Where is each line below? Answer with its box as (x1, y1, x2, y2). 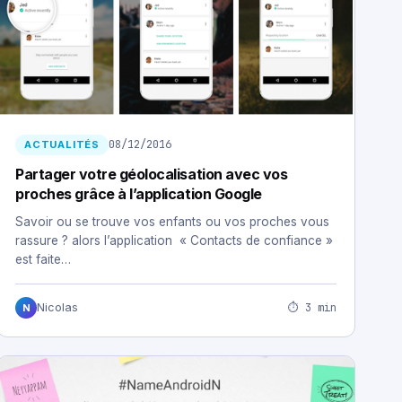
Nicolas (37, 301, 78, 315)
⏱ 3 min (288, 300, 336, 315)
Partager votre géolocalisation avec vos (15, 165, 288, 184)
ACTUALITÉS (24, 138, 100, 152)
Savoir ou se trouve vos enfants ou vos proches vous (15, 214, 329, 230)
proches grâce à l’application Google (15, 185, 262, 204)
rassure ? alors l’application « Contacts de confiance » (15, 233, 333, 249)
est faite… (15, 252, 71, 267)
